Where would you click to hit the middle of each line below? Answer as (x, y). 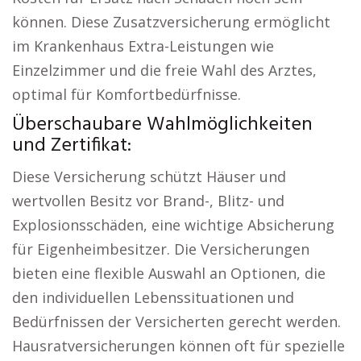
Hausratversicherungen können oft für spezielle (178, 346)
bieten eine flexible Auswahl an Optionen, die (169, 273)
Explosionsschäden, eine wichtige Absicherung (173, 225)
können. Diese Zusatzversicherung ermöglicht (171, 22)
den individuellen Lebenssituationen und (153, 297)
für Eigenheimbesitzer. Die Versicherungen (161, 249)
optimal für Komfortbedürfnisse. (127, 94)
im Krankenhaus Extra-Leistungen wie (143, 46)
